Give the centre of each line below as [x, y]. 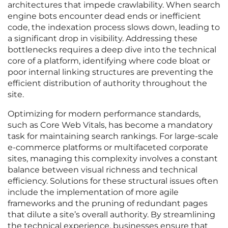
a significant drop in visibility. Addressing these [103, 39]
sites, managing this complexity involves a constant [113, 159]
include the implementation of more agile [93, 192]
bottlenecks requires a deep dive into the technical [112, 50]
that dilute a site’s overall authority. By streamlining [111, 215]
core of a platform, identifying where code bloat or [109, 61]
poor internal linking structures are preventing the [110, 72]
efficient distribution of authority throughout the [107, 83]
